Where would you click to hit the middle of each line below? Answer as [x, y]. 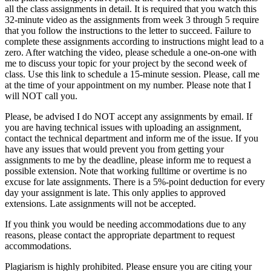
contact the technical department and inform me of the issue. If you [132, 138]
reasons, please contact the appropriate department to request [120, 235]
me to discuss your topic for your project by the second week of [126, 63]
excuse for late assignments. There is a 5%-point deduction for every [135, 181]
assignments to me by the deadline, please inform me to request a [128, 160]
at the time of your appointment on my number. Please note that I [128, 85]
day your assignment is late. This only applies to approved [115, 192]
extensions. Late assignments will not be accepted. [100, 203]
